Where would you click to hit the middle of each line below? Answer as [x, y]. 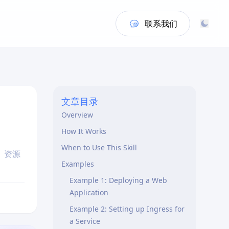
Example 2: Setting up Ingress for [127, 209]
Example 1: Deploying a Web [118, 180]
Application [89, 192]
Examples [78, 164]
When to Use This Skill [99, 147]
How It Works [84, 131]
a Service [85, 221]
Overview [77, 115]
